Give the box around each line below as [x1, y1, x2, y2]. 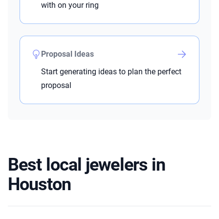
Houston [8, 174, 71, 195]
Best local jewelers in [8, 154, 166, 175]
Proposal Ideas [41, 49, 94, 59]
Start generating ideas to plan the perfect [41, 67, 181, 77]
